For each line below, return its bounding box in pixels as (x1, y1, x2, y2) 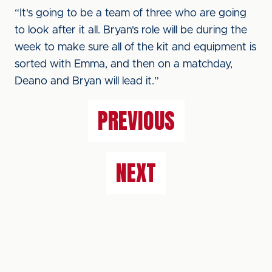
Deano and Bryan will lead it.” (15, 76, 159, 87)
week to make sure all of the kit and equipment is (15, 42, 256, 53)
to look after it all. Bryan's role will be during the (15, 25, 247, 36)
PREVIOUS (97, 104, 175, 137)
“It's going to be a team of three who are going (15, 8, 246, 19)
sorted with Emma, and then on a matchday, (15, 59, 233, 70)
